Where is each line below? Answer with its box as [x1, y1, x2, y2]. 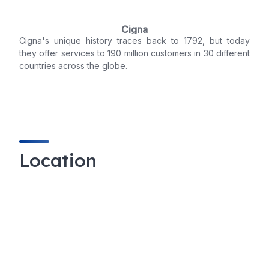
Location [19, 149, 97, 172]
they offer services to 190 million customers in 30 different [19, 48, 250, 59]
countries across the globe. [19, 61, 127, 71]
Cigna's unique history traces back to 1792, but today [19, 35, 250, 46]
